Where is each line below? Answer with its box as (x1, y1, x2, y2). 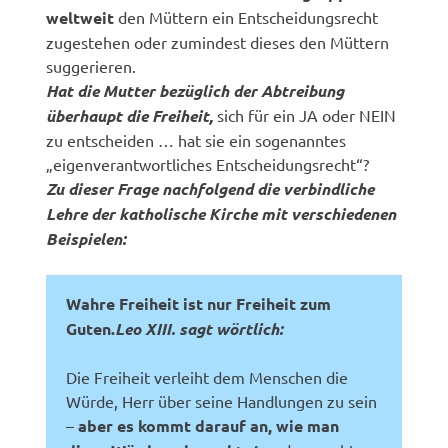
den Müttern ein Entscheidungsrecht (114, 6, 379, 27)
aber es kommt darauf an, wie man (78, 414, 340, 436)
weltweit (46, 6, 115, 28)
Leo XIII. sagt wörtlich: (115, 317, 284, 339)
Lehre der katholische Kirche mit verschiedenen (46, 202, 397, 224)
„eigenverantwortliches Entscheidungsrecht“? (46, 153, 370, 174)
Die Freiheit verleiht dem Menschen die (66, 366, 349, 387)
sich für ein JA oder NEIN (213, 104, 397, 125)
